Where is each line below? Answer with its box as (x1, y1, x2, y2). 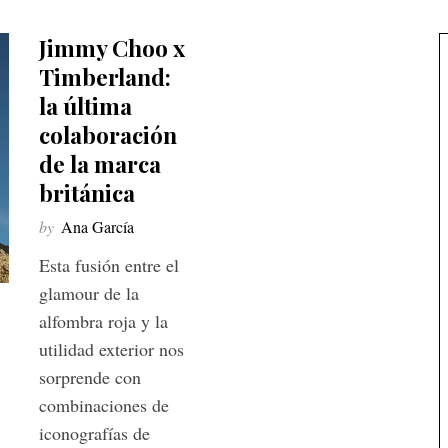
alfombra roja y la (39, 309, 168, 333)
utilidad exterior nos (39, 337, 184, 361)
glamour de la (39, 281, 139, 305)
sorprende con (39, 365, 141, 389)
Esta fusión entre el (39, 253, 179, 277)
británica (39, 177, 135, 208)
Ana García (61, 216, 134, 237)
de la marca (39, 148, 161, 179)
